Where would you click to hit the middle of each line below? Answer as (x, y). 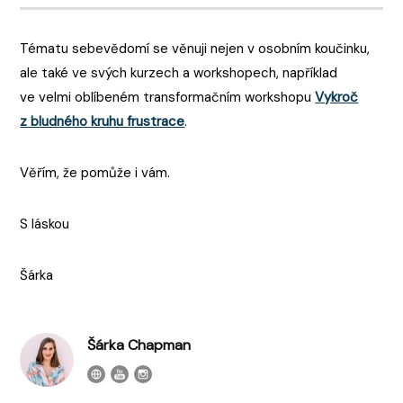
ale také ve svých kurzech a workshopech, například (179, 72)
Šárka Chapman (139, 345)
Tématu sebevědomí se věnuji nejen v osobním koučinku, (195, 48)
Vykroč (337, 97)
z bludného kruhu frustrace (103, 121)
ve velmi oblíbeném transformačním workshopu (168, 97)
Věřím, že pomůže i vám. (95, 172)
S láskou (45, 224)
